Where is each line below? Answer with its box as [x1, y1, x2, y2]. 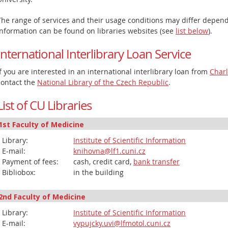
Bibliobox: [2, 167, 36, 177]
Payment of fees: [2, 157, 59, 166]
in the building [73, 167, 124, 177]
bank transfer [133, 157, 180, 166]
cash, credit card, [73, 157, 133, 166]
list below [176, 26, 208, 36]
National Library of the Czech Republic [37, 77, 168, 87]
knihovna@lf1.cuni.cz [73, 146, 146, 156]
